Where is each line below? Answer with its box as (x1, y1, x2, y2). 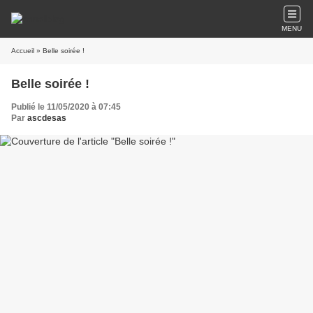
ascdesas (27, 113, 66, 123)
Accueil (11, 47, 34, 54)
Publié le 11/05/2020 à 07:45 (11, 102, 121, 112)
